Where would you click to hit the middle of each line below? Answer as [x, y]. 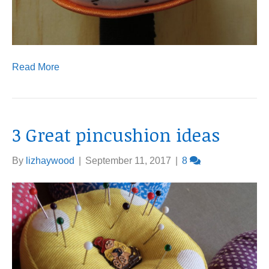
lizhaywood [50, 161]
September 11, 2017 [128, 161]
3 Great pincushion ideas [116, 135]
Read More [36, 67]
